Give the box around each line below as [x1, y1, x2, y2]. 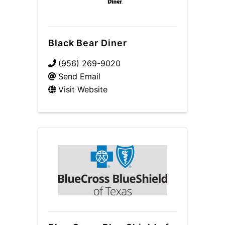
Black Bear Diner [48, 38, 127, 48]
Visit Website [58, 84, 107, 94]
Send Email [58, 71, 100, 81]
